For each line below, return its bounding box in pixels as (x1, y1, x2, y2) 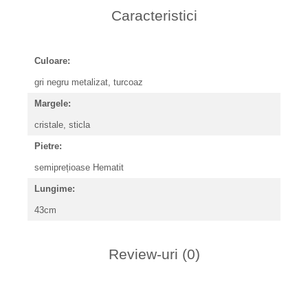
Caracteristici (111, 8, 197, 23)
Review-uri (108, 246, 182, 262)
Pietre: (34, 141, 62, 151)
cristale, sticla (34, 120, 93, 130)
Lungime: (34, 184, 75, 194)
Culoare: (34, 56, 70, 66)
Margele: (34, 98, 71, 109)
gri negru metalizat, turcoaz (34, 77, 146, 87)
